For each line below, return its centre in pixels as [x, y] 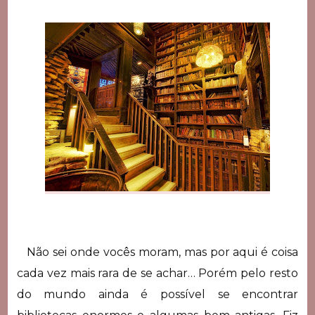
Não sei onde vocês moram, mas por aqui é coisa [157, 252]
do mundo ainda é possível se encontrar [157, 294]
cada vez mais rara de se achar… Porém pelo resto [157, 273]
